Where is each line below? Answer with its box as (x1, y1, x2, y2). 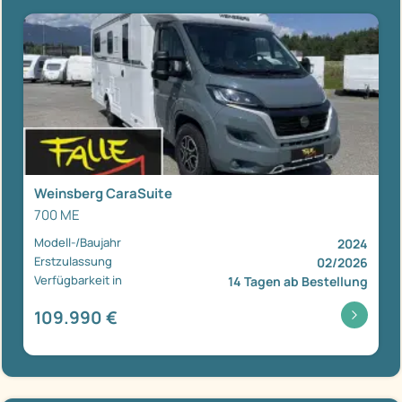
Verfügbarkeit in (34, 272, 122, 289)
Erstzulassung (34, 253, 112, 270)
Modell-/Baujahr (34, 234, 121, 251)
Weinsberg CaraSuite (34, 184, 172, 204)
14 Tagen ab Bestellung (228, 273, 368, 291)
